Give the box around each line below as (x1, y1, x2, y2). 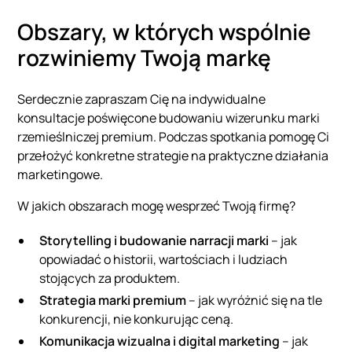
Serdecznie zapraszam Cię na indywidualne (17, 90, 266, 108)
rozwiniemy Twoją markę (17, 42, 272, 73)
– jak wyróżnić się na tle (186, 291, 323, 310)
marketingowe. (17, 166, 106, 184)
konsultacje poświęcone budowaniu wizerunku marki (17, 109, 321, 127)
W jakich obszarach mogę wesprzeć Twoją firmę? (17, 197, 296, 215)
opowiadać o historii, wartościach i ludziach (39, 251, 288, 269)
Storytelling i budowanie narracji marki (39, 232, 269, 250)
